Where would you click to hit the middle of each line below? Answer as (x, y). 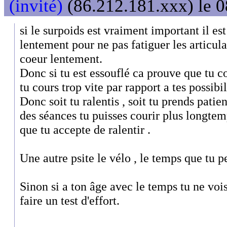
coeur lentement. (61, 58)
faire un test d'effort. (70, 200)
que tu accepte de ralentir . (85, 129)
